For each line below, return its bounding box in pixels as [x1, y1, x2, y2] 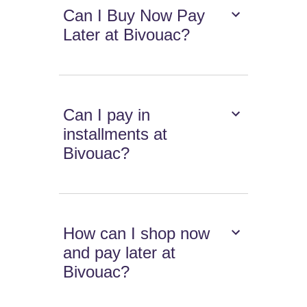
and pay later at [63, 243, 176, 262]
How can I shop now [63, 224, 210, 243]
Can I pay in [63, 106, 151, 125]
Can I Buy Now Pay [63, 6, 206, 25]
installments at [63, 125, 168, 144]
